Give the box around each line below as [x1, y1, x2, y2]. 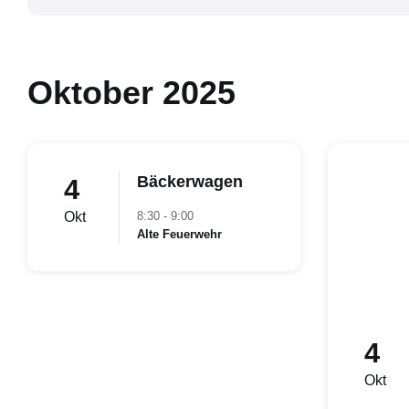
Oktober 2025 [27, 74, 236, 111]
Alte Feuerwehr [137, 227, 222, 241]
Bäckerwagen [137, 173, 243, 191]
